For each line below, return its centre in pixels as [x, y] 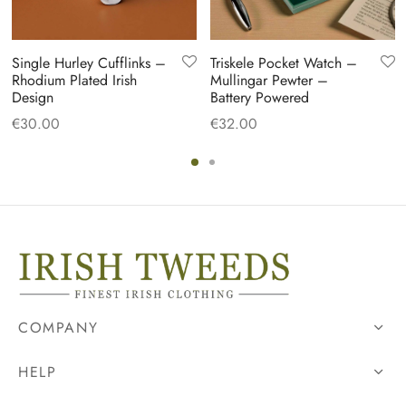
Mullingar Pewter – [269, 81]
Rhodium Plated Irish [74, 81]
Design [32, 98]
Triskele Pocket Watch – [283, 63]
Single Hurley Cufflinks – [88, 63]
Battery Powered [259, 98]
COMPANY [58, 328]
